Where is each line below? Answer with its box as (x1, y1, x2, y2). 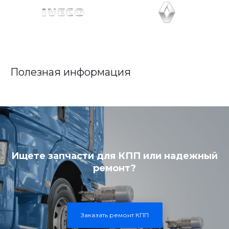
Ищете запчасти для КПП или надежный (11, 150, 218, 162)
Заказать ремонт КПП (80, 211, 149, 219)
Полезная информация (10, 66, 131, 78)
